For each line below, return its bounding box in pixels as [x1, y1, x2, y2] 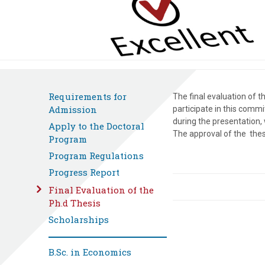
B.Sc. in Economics [49, 246, 131, 258]
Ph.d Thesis [49, 197, 101, 209]
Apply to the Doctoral [49, 120, 144, 132]
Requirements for [49, 91, 127, 103]
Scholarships [49, 214, 109, 226]
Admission [49, 104, 97, 116]
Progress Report [49, 166, 119, 179]
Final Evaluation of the [49, 184, 154, 196]
